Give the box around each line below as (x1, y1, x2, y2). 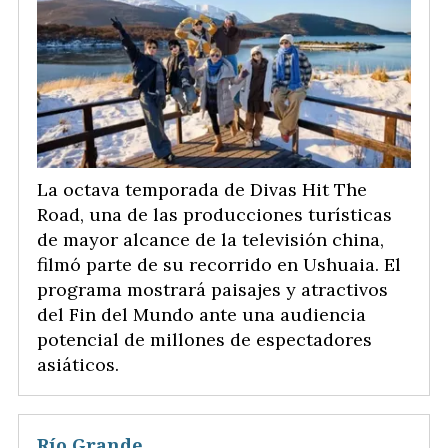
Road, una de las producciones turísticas (37, 203, 392, 227)
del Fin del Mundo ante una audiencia (37, 303, 366, 327)
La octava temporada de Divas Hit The (37, 178, 367, 202)
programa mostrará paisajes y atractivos (37, 278, 388, 302)
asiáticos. (37, 353, 124, 377)
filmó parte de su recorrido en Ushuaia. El (37, 253, 401, 277)
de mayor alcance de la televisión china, (37, 228, 384, 252)
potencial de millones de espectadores (37, 328, 372, 352)
